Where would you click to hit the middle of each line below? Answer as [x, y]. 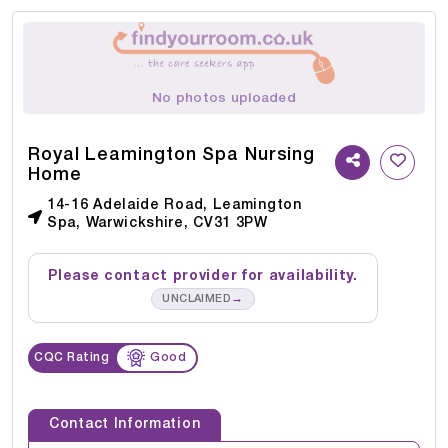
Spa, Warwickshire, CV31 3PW [157, 223]
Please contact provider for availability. [203, 276]
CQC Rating [71, 357]
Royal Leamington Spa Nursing [172, 154]
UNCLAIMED [197, 298]
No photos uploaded [224, 98]
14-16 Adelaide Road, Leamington [174, 205]
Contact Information [125, 424]
